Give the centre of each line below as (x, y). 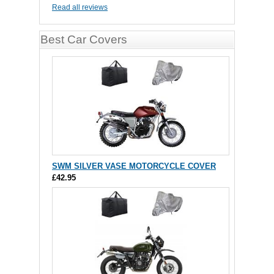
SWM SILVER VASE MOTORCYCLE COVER (134, 166)
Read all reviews (80, 8)
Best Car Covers (84, 40)
